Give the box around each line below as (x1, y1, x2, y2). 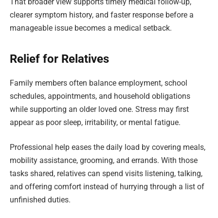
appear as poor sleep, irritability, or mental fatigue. (10, 117, 181, 127)
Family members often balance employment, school (10, 78, 187, 88)
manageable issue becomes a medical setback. (10, 23, 172, 33)
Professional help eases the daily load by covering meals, (10, 143, 205, 152)
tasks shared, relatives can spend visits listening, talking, (10, 169, 202, 179)
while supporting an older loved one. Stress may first (10, 104, 189, 114)
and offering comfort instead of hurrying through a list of (10, 182, 204, 192)
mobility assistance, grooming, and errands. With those (10, 156, 198, 165)
